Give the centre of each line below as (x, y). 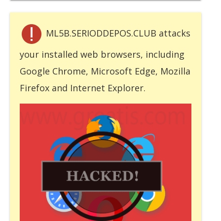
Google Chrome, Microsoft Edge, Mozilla (105, 71)
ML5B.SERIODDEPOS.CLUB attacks (117, 33)
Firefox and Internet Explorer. (83, 88)
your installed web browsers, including (102, 54)
